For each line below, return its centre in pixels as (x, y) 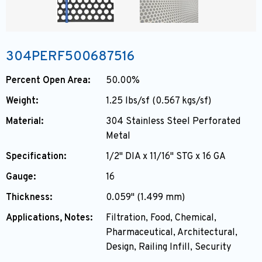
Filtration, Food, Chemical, (161, 218)
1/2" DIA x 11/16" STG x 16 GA (166, 157)
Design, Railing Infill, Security (169, 248)
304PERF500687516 (70, 57)
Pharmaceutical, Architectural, (172, 233)
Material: (25, 122)
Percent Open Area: (48, 81)
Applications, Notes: (49, 218)
